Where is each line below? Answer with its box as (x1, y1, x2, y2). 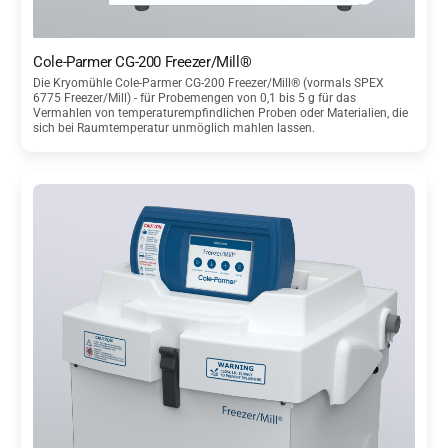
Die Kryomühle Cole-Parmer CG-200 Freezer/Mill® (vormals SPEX (33, 75, 385, 90)
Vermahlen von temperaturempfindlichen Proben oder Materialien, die (33, 105, 409, 120)
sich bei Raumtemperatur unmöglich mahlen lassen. (33, 120, 316, 135)
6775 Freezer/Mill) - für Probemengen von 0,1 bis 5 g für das (33, 90, 357, 105)
